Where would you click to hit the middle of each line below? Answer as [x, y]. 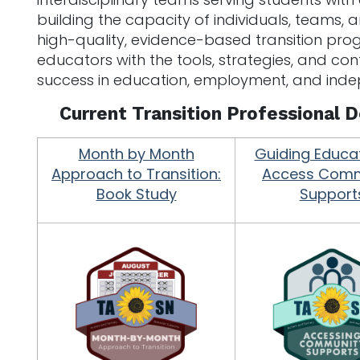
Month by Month [136, 153]
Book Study [136, 194]
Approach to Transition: [136, 174]
